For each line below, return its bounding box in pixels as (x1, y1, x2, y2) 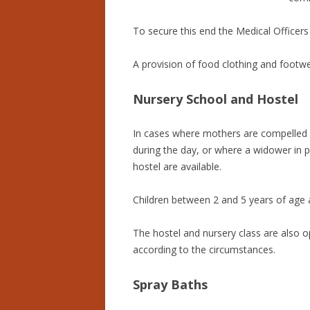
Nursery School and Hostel (133, 91, 298, 108)
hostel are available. (133, 160, 221, 174)
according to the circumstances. (133, 243, 275, 257)
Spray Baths (133, 276, 208, 293)
